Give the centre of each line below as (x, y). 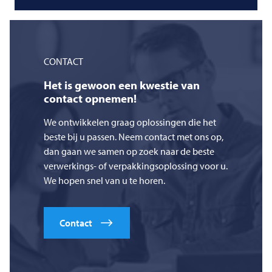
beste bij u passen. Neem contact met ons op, (134, 136)
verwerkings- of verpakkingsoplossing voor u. (136, 165)
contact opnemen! (90, 98)
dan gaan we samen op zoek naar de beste (129, 151)
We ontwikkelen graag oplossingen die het (130, 122)
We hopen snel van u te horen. (104, 180)
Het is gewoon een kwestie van (122, 85)
